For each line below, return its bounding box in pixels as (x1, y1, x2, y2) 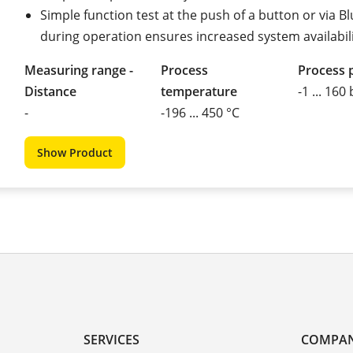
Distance (24, 82, 76, 100)
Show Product (37, 144, 113, 160)
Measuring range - (24, 61, 133, 79)
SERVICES (83, 330, 139, 348)
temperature (161, 82, 238, 100)
